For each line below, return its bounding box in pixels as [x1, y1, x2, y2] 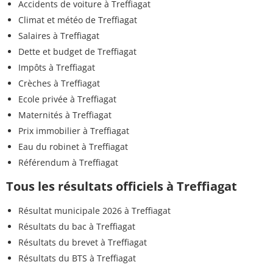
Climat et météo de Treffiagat [18, 14, 137, 26]
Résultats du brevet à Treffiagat [18, 236, 147, 249]
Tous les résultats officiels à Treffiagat [6, 178, 237, 195]
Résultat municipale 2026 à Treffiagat [18, 205, 171, 217]
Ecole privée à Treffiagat [18, 93, 116, 105]
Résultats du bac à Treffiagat [18, 221, 135, 233]
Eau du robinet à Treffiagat [18, 141, 128, 153]
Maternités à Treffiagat [18, 109, 112, 121]
